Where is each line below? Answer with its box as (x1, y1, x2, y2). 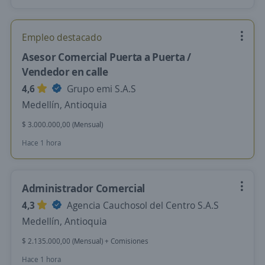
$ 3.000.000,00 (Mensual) (22, 119, 103, 130)
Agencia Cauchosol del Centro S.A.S (64, 199, 219, 212)
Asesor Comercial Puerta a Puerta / (22, 50, 191, 64)
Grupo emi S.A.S (64, 82, 136, 95)
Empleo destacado (22, 31, 102, 44)
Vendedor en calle (22, 64, 108, 79)
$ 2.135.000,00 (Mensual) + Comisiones (22, 236, 148, 246)
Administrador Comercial (22, 181, 146, 195)
